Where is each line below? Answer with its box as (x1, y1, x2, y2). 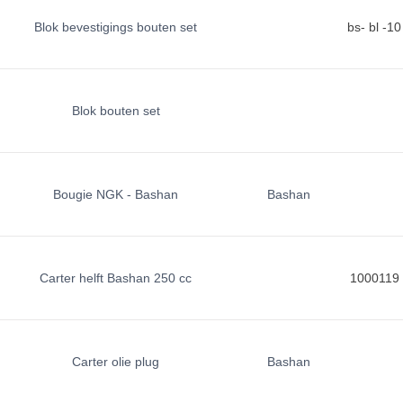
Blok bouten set (71, 103, 160, 118)
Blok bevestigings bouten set (34, 20, 198, 34)
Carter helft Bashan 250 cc (40, 271, 193, 285)
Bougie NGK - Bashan (53, 187, 179, 201)
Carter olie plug (72, 354, 160, 369)
